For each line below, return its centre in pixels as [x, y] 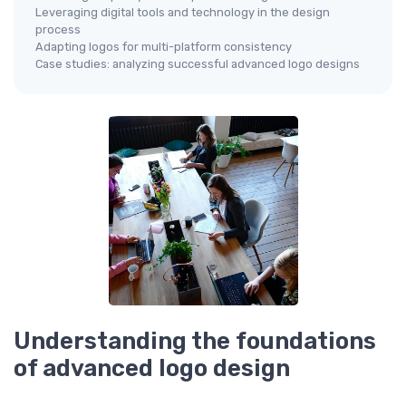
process [58, 29]
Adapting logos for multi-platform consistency [164, 47]
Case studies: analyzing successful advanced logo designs [198, 64]
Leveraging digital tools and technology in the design [183, 12]
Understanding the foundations [195, 341]
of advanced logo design [152, 368]
